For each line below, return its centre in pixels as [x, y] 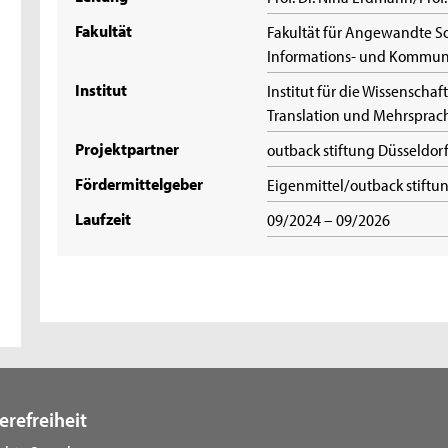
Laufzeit [103, 218]
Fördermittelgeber [139, 183]
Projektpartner [127, 148]
